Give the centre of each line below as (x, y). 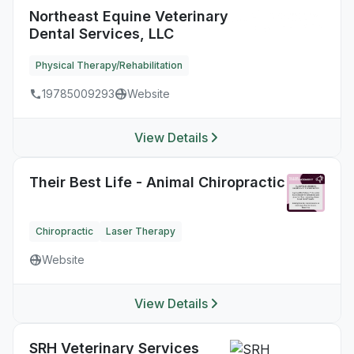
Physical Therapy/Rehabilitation (109, 65)
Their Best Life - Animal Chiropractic (157, 182)
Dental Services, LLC (102, 34)
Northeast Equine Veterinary (129, 16)
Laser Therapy (141, 231)
